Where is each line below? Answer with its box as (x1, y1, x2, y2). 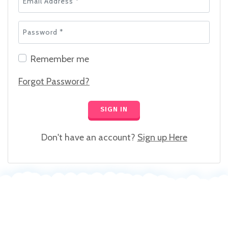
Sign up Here (137, 131, 187, 143)
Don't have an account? (41, 131, 137, 143)
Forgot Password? (18, 75, 90, 87)
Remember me (31, 53, 89, 65)
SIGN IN (100, 104, 128, 113)
